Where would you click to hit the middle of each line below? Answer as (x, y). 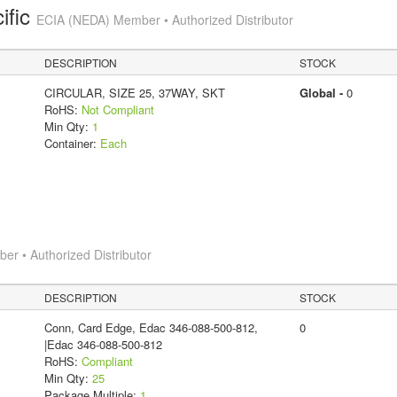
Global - (323, 92)
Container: (72, 143)
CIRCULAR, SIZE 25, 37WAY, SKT (134, 92)
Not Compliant (117, 109)
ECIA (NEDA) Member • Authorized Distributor (164, 19)
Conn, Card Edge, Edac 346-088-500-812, (151, 327)
